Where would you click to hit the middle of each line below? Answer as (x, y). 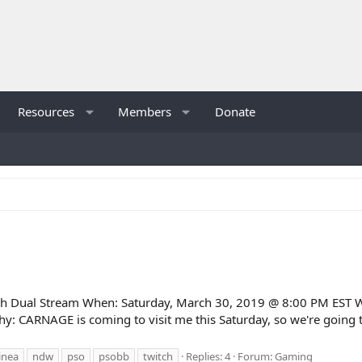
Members (145, 111)
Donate (236, 111)
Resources (46, 111)
